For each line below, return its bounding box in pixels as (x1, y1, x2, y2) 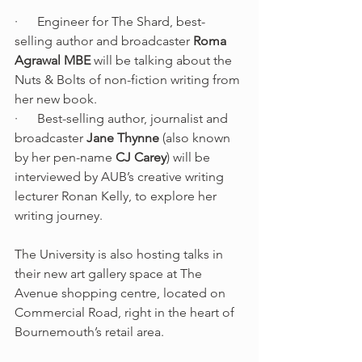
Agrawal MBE (15, 53, 90, 69)
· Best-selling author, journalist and (15, 111, 231, 127)
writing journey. (15, 208, 103, 224)
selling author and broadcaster (15, 33, 193, 49)
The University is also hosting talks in (15, 246, 226, 263)
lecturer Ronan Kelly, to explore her (15, 188, 220, 204)
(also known (159, 130, 234, 146)
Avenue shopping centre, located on (15, 285, 229, 301)
